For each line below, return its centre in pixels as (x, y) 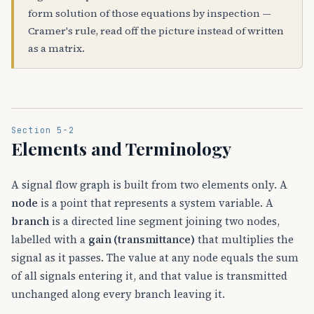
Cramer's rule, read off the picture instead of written (156, 31)
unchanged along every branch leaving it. (118, 294)
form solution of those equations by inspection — (150, 14)
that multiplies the (244, 239)
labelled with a (50, 239)
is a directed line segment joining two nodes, (164, 221)
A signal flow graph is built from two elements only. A (149, 184)
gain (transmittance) (142, 239)
